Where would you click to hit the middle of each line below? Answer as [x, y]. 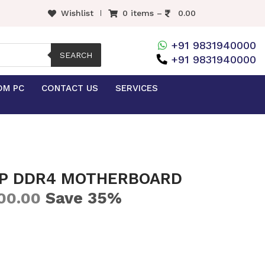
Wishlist [77, 13]
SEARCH [76, 55]
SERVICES [137, 88]
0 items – [144, 13]
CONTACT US [70, 88]
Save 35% [82, 198]
